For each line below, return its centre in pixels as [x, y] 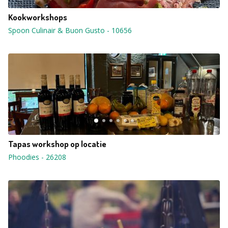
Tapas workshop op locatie [57, 144]
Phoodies [24, 157]
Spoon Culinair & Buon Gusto [56, 30]
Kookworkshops [38, 17]
